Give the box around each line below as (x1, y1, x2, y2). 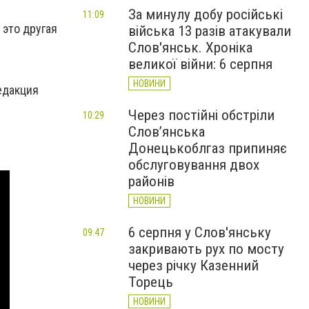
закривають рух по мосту (128, 241, 284, 257)
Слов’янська (128, 123, 205, 140)
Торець (128, 274, 173, 290)
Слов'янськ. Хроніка (128, 39, 252, 56)
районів (128, 173, 175, 190)
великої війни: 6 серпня (128, 56, 272, 72)
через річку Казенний (128, 257, 259, 274)
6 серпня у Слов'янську (128, 224, 271, 241)
